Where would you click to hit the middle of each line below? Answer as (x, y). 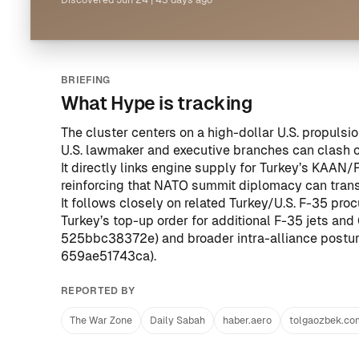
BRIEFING (86, 80)
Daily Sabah (177, 321)
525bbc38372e (108, 238)
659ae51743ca (105, 256)
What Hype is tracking (157, 103)
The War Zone (101, 321)
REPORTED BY (98, 291)
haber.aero (247, 321)
